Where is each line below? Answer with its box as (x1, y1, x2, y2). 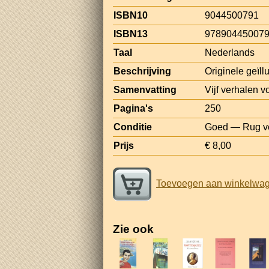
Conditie (113, 121, 152, 132)
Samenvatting (113, 84, 177, 95)
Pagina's (113, 103, 153, 113)
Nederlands (205, 47, 255, 58)
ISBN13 (113, 28, 148, 39)
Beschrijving (113, 65, 171, 76)
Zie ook (113, 222, 154, 235)
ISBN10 (113, 10, 148, 20)
